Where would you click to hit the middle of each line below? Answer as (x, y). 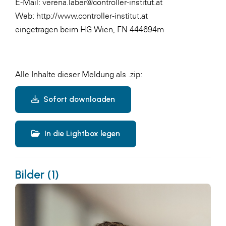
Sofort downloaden (78, 100)
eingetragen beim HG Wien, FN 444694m (90, 30)
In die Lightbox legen (81, 134)
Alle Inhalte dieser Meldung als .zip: (79, 74)
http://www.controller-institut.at (92, 16)
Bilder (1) (37, 175)
